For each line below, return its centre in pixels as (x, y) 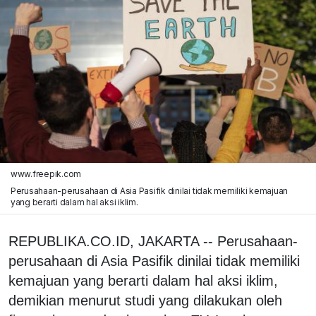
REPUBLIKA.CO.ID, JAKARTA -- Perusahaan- (153, 241)
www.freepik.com (46, 174)
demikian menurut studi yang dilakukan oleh (145, 300)
